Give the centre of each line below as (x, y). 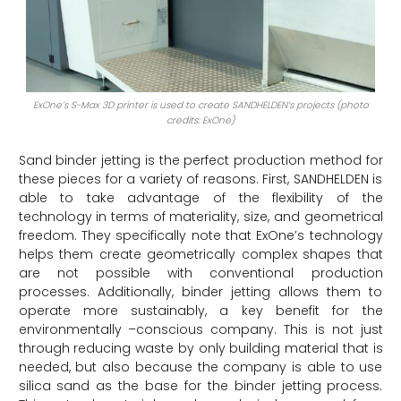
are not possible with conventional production (200, 273)
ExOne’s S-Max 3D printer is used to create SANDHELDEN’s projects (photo (200, 105)
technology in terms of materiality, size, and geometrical (200, 216)
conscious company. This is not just (260, 329)
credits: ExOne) (200, 120)
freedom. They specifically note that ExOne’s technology (200, 235)
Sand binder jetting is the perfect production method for (200, 160)
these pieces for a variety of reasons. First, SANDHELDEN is (200, 179)
